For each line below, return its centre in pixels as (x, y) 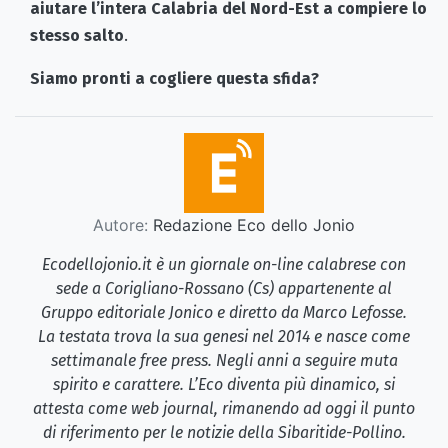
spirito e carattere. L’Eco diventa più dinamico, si (224, 385)
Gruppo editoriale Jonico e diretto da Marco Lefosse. (224, 313)
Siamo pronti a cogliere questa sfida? (174, 79)
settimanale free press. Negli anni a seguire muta (224, 361)
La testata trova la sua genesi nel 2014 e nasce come (224, 337)
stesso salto (77, 36)
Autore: (120, 225)
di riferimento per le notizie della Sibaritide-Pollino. (224, 433)
